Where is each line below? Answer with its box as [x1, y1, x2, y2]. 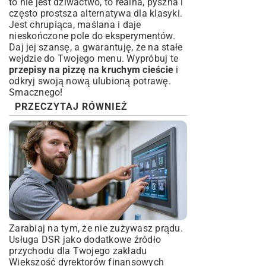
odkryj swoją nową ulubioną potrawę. [9, 75, 171, 87]
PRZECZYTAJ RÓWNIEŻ [15, 101, 128, 112]
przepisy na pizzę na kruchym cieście [9, 64, 173, 75]
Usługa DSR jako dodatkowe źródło [9, 234, 161, 245]
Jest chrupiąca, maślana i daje [9, 19, 141, 30]
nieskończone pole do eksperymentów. [9, 30, 175, 42]
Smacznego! [9, 87, 63, 98]
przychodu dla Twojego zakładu [9, 245, 147, 256]
